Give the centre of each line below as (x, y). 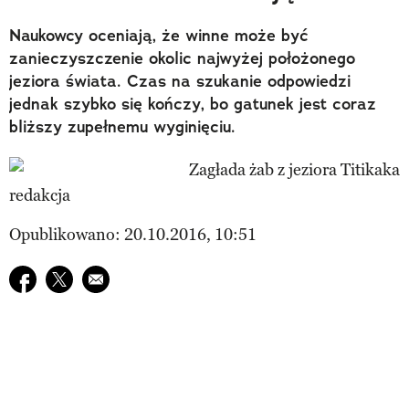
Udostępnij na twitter (121, 277)
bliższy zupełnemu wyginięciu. (122, 126)
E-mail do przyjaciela (157, 277)
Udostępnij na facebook (94, 277)
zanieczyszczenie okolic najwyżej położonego (182, 58)
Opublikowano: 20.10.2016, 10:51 (133, 234)
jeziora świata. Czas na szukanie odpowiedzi (180, 81)
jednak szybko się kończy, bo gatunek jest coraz (193, 104)
